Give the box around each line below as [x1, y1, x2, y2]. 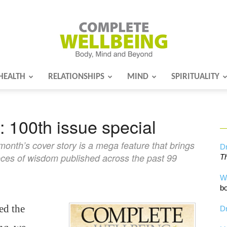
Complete [113, 83, 145, 92]
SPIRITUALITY [171, 72, 219, 81]
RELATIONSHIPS [48, 72, 104, 81]
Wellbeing [113, 134, 145, 143]
